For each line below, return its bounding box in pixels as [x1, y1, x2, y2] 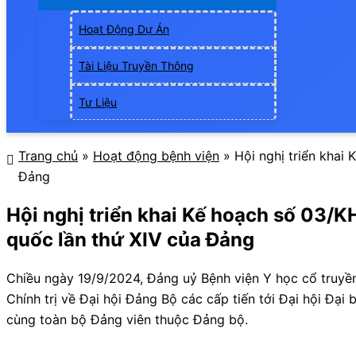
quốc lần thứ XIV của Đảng [6, 228, 254, 252]
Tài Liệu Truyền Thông [79, 59, 194, 73]
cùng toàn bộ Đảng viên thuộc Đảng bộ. [6, 311, 248, 328]
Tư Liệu [79, 95, 117, 110]
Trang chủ [18, 148, 78, 164]
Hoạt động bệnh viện [93, 148, 219, 164]
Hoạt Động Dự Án [79, 22, 169, 37]
